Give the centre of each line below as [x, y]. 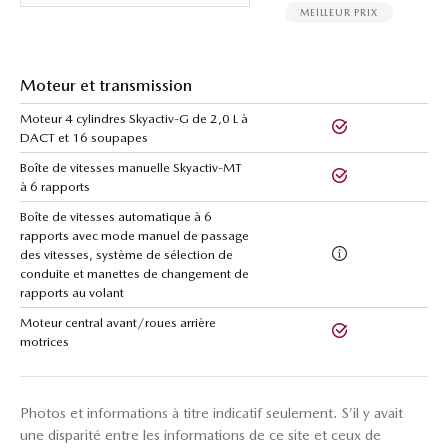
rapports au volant [72, 293]
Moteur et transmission [106, 85]
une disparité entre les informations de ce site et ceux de [200, 435]
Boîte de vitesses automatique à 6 [116, 217]
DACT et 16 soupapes [84, 138]
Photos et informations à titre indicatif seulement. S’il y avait [211, 413]
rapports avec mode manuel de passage [134, 236]
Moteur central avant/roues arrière [118, 323]
